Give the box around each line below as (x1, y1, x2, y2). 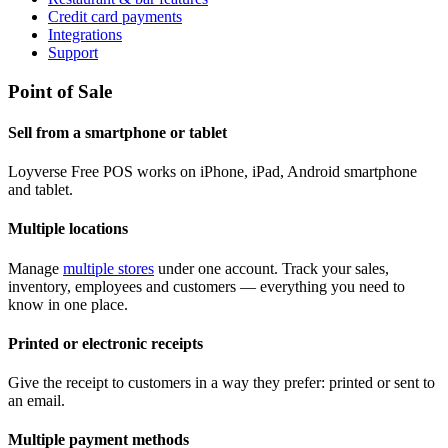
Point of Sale (8, 80, 112, 102)
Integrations (48, 25, 122, 43)
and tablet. (8, 181, 73, 199)
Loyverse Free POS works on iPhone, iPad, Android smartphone (8, 163, 417, 181)
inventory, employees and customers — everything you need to (8, 277, 405, 295)
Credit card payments (48, 7, 182, 25)
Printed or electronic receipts (8, 334, 203, 352)
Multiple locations (8, 220, 128, 238)
